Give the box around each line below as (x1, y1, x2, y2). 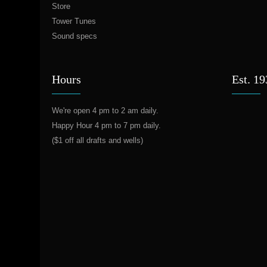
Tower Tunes (52, 17, 96, 26)
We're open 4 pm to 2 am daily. (52, 106, 159, 115)
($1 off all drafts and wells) (52, 136, 143, 145)
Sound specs (52, 32, 97, 41)
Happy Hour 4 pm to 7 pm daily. (52, 121, 161, 130)
